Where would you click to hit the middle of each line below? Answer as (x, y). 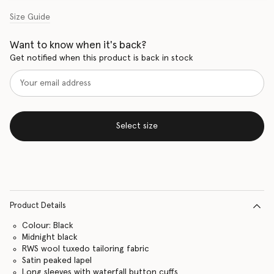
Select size (137, 126)
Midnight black (50, 237)
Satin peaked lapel (57, 261)
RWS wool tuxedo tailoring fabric (85, 249)
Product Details (38, 206)
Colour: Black (47, 226)
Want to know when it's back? (78, 46)
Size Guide (30, 17)
